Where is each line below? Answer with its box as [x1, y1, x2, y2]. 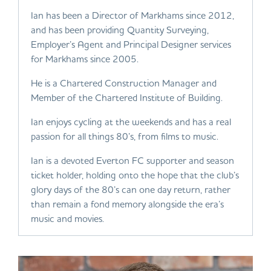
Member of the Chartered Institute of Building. [31, 91, 223, 103]
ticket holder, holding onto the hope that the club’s [31, 169, 239, 181]
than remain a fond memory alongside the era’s [31, 198, 224, 210]
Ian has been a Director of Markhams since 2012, [31, 9, 234, 21]
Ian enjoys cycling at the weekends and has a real [31, 116, 231, 128]
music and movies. [31, 212, 104, 224]
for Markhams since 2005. [31, 53, 139, 65]
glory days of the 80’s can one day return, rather [31, 183, 230, 195]
